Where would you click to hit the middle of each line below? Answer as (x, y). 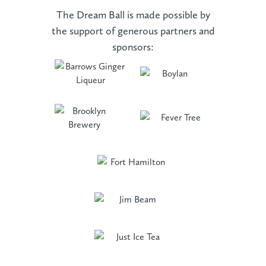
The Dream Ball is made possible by (133, 14)
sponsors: (133, 46)
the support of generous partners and (133, 30)
